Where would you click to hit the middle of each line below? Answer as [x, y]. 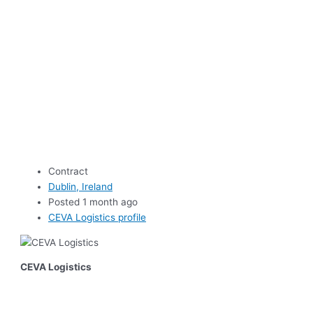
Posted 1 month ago [93, 202]
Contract [68, 172]
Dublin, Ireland [81, 187]
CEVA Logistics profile [97, 218]
